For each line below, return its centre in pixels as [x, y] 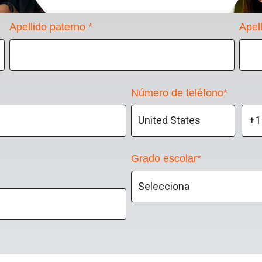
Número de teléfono [177, 93]
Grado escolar [164, 158]
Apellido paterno [49, 27]
